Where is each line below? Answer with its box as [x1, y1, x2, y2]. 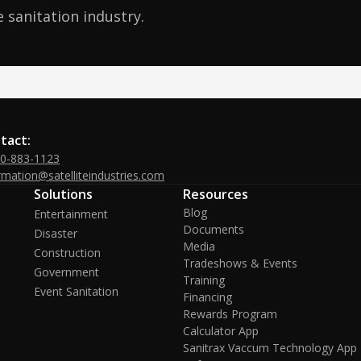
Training [183, 272, 226, 288]
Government [33, 264, 99, 280]
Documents [183, 222, 245, 237]
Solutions [33, 185, 93, 203]
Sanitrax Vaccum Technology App [183, 340, 358, 355]
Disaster [33, 226, 77, 241]
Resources [183, 185, 249, 203]
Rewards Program [183, 306, 278, 322]
